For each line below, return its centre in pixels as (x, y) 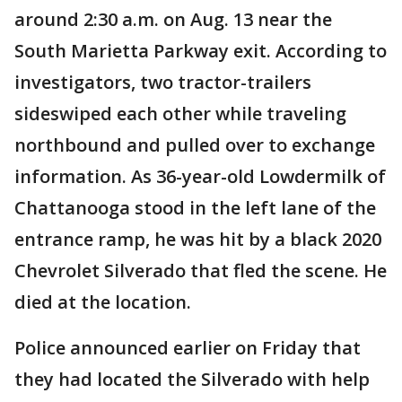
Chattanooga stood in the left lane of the (195, 208)
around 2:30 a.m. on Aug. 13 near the (173, 20)
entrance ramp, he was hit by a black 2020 (198, 240)
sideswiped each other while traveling (180, 114)
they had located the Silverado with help (192, 380)
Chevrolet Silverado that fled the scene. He (201, 271)
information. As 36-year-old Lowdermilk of (200, 177)
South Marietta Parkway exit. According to (201, 51)
